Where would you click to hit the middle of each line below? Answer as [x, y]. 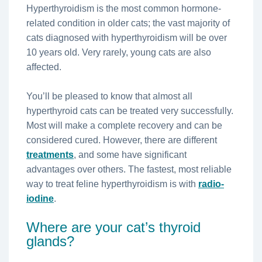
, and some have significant [130, 154]
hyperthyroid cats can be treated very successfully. [130, 111]
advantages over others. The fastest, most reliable [129, 169]
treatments [50, 154]
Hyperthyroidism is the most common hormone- [124, 8]
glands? [50, 241]
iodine [40, 198]
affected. [44, 67]
